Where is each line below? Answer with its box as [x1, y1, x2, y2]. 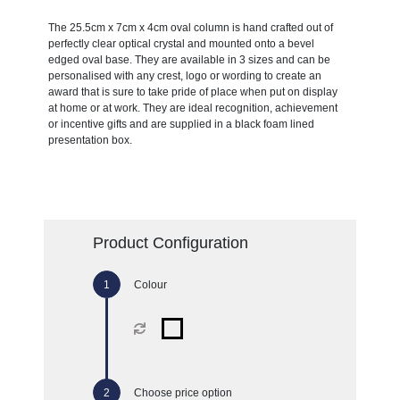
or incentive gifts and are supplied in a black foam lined [47, 117, 314, 130]
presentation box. [47, 133, 132, 146]
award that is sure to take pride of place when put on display [47, 85, 337, 98]
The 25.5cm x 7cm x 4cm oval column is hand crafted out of [47, 21, 333, 34]
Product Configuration [92, 233, 248, 252]
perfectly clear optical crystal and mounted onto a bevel [47, 37, 314, 50]
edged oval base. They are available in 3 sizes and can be [47, 53, 330, 66]
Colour [133, 278, 167, 291]
